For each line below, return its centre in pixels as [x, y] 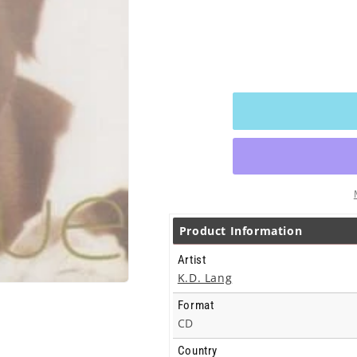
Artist [192, 260]
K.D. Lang [205, 278]
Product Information [241, 231]
